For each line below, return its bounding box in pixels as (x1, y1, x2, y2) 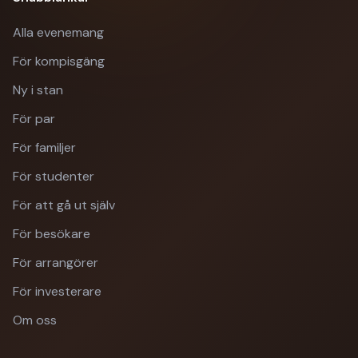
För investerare (13, 283, 101, 300)
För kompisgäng (13, 53, 105, 70)
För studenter (13, 168, 94, 185)
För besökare (13, 225, 90, 243)
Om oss (13, 312, 57, 329)
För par (13, 110, 55, 128)
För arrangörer (13, 254, 98, 272)
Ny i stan (13, 82, 63, 99)
